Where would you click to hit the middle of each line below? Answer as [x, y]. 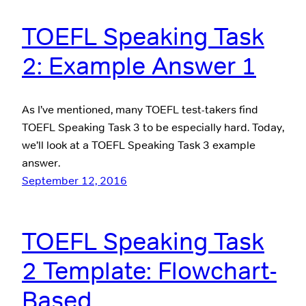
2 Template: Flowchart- [149, 271]
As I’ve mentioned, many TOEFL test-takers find [140, 110]
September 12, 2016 [74, 181]
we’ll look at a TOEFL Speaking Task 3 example [139, 145]
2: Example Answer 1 [139, 66]
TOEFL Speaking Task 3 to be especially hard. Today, [153, 128]
